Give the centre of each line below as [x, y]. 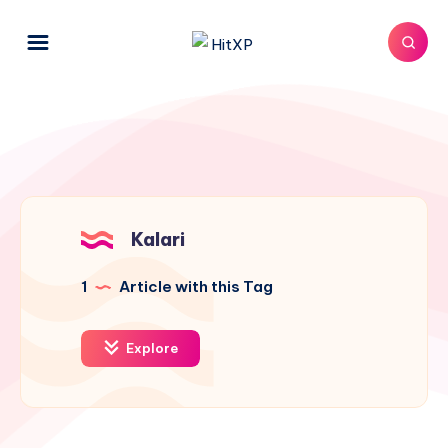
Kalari [158, 239]
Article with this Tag [194, 286]
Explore [150, 348]
